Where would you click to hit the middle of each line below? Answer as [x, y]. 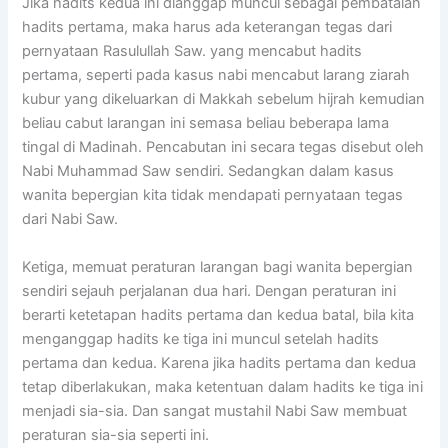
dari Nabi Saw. [70, 219]
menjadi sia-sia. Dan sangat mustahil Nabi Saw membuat [215, 410]
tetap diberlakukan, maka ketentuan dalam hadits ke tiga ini [223, 386]
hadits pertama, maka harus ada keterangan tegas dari [207, 27]
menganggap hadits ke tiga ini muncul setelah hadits [201, 338]
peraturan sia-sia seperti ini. [116, 434]
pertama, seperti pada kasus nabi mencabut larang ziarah [216, 75]
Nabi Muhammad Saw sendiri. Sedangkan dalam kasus [208, 171]
